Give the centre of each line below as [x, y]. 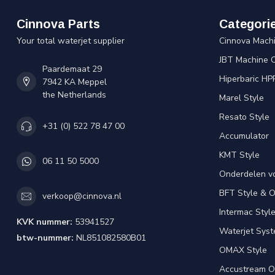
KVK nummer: [45, 222]
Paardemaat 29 [72, 69]
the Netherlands [74, 95]
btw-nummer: [45, 238]
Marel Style [242, 98]
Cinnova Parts [58, 24]
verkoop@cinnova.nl [82, 196]
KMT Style [239, 155]
